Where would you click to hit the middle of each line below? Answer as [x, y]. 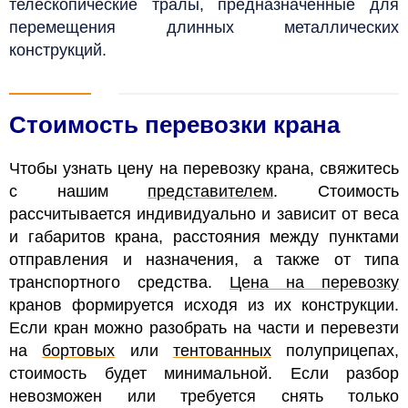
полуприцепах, [335, 350]
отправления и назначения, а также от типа [204, 259]
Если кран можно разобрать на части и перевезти [204, 327]
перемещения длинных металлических [204, 27]
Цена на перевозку [314, 282]
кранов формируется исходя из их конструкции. [204, 305]
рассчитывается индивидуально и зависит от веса [204, 214]
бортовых [79, 350]
